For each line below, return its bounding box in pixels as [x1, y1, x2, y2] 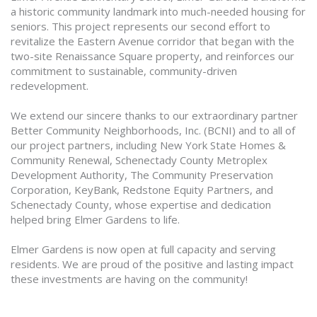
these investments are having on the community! [11, 272, 248, 286]
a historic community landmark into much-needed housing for [11, 4, 306, 18]
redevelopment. [11, 79, 88, 93]
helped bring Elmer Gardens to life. [11, 212, 180, 226]
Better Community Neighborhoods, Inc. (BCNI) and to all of [11, 123, 295, 137]
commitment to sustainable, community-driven [11, 64, 237, 78]
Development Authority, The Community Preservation [11, 168, 273, 182]
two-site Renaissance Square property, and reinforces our [11, 49, 294, 63]
